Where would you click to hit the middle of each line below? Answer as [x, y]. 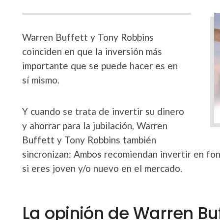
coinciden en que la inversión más [92, 51]
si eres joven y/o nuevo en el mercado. [102, 168]
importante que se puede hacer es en [100, 66]
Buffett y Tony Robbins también [89, 140]
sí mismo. [41, 80]
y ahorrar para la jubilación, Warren [95, 125]
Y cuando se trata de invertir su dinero [103, 111]
